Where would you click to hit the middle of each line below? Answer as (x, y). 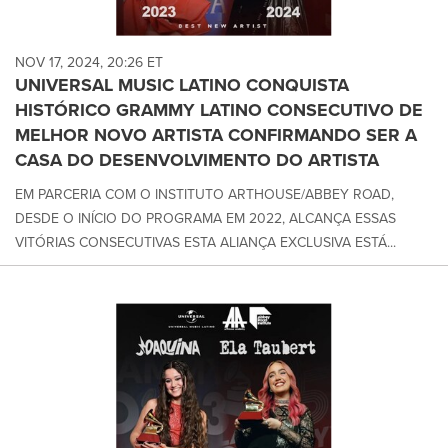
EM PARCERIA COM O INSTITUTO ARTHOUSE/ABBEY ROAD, (204, 195)
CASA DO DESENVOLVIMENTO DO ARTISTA (197, 160)
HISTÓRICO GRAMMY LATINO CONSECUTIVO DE (219, 110)
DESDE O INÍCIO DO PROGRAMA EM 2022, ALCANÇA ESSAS (205, 219)
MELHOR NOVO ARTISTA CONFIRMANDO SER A (216, 135)
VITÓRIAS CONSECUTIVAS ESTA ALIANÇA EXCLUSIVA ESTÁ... (205, 243)
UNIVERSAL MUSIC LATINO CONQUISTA (182, 85)
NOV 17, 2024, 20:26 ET (89, 63)
